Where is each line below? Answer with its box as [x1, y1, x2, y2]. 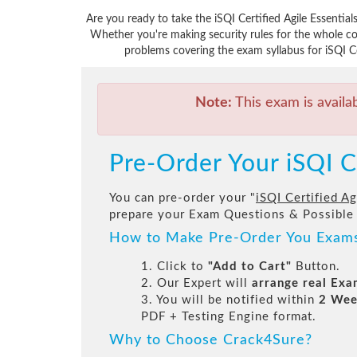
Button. [292, 261, 340, 273]
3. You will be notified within [141, 294, 319, 307]
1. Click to [141, 261, 208, 273]
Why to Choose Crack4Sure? [109, 333, 312, 348]
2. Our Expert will [141, 277, 252, 290]
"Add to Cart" [208, 261, 292, 273]
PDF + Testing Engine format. [141, 311, 316, 324]
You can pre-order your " [109, 192, 256, 205]
